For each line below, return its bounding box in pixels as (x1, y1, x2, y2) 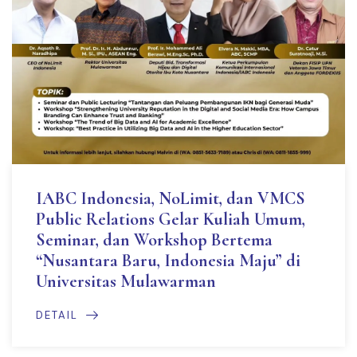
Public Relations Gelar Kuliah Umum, (36, 209, 305, 230)
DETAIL (36, 308, 78, 323)
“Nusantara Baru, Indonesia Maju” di (36, 250, 300, 272)
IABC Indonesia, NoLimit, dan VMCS (36, 188, 305, 210)
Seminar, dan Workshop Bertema (36, 229, 273, 251)
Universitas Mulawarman (36, 271, 216, 292)
